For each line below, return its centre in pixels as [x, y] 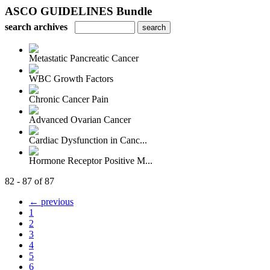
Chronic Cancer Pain [69, 99]
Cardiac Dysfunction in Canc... [88, 140]
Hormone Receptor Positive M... [91, 161]
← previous [51, 202]
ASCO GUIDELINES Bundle [78, 11]
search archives [36, 27]
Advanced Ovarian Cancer [80, 120]
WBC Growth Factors [71, 79]
